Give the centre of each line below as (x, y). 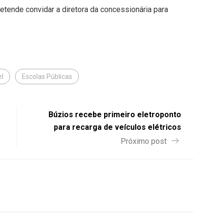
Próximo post (145, 141)
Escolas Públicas (47, 77)
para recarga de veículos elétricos (117, 127)
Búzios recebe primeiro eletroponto (115, 115)
